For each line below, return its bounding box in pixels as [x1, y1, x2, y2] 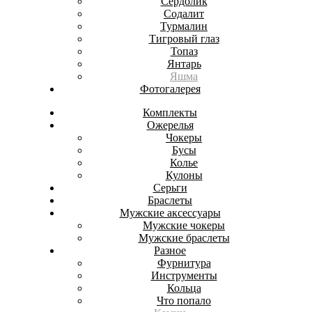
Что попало [157, 295, 211, 306]
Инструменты [150, 270, 217, 281]
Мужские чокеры [143, 219, 225, 231]
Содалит [164, 8, 204, 19]
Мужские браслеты [138, 232, 230, 244]
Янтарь [166, 58, 201, 70]
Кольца [166, 282, 201, 294]
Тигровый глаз [148, 33, 219, 45]
